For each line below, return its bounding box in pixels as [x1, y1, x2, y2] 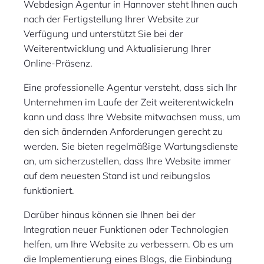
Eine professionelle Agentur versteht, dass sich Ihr [24, 81, 237, 94]
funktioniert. [24, 184, 74, 197]
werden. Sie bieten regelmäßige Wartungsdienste [24, 140, 238, 153]
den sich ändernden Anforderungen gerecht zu [24, 126, 223, 138]
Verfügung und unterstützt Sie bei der [24, 28, 183, 40]
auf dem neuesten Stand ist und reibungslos [24, 170, 210, 182]
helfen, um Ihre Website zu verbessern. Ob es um [24, 238, 233, 250]
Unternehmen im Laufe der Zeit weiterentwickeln [24, 96, 233, 108]
